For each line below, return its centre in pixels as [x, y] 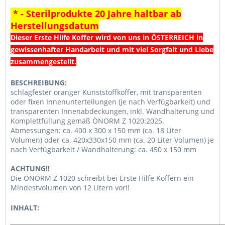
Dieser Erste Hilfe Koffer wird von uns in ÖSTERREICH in [107, 37]
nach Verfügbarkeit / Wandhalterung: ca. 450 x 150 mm [103, 149]
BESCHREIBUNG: [39, 83]
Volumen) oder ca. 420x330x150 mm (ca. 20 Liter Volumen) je [112, 140]
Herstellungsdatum [55, 26]
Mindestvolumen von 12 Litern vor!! [70, 188]
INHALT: [25, 208]
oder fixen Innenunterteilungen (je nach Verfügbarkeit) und [110, 102]
